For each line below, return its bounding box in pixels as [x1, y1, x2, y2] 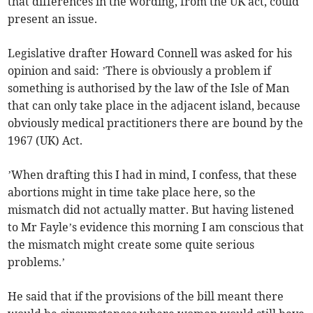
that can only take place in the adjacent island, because [8, 99, 301, 113]
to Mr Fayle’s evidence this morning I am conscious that [8, 220, 305, 235]
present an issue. [8, 12, 98, 27]
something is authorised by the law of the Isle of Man [8, 81, 290, 96]
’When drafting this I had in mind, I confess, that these [8, 168, 298, 182]
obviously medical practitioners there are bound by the [8, 116, 304, 131]
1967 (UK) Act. [8, 133, 83, 148]
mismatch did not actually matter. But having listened [8, 203, 295, 217]
